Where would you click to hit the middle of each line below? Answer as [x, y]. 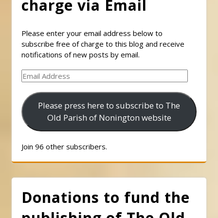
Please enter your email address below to [92, 33]
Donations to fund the [106, 197]
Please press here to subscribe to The [109, 106]
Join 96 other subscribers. [64, 146]
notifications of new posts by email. [81, 54]
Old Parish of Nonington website [109, 118]
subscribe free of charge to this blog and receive [103, 44]
